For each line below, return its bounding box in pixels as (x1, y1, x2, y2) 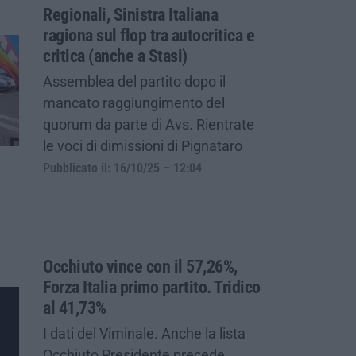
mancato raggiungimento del (43, 94, 225, 111)
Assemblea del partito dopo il (43, 72, 226, 90)
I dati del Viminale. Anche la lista (43, 324, 246, 342)
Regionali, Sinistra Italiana (43, 4, 218, 25)
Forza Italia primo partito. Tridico (43, 277, 261, 297)
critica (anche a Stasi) (43, 45, 188, 66)
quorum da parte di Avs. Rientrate (43, 115, 254, 133)
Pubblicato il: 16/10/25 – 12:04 (43, 161, 202, 176)
